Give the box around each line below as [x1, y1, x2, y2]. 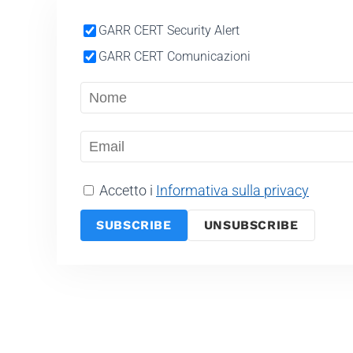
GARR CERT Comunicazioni [98, 49, 251, 65]
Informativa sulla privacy [156, 182, 309, 199]
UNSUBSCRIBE [203, 217, 299, 233]
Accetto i [96, 182, 156, 199]
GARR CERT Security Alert [98, 23, 240, 39]
